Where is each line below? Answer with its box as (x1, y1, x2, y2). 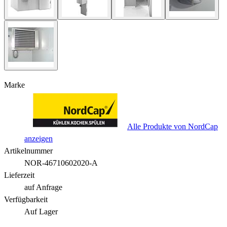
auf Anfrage (24, 182, 62, 192)
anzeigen (24, 134, 53, 143)
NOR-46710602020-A (24, 158, 98, 167)
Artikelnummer (4, 146, 53, 155)
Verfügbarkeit (4, 195, 48, 204)
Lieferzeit (4, 170, 34, 179)
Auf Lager (24, 207, 58, 216)
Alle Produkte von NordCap (127, 122, 218, 131)
